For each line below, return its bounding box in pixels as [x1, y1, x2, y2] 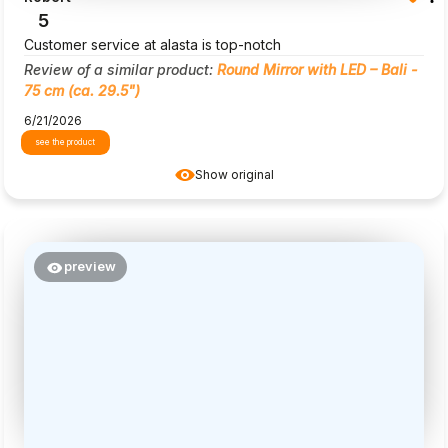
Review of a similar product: [24, 61, 217, 79]
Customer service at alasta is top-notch [24, 36, 281, 54]
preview [63, 258, 116, 274]
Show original [194, 167, 274, 183]
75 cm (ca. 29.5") [24, 82, 140, 100]
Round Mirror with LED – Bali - [217, 61, 417, 79]
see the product [35, 137, 96, 148]
